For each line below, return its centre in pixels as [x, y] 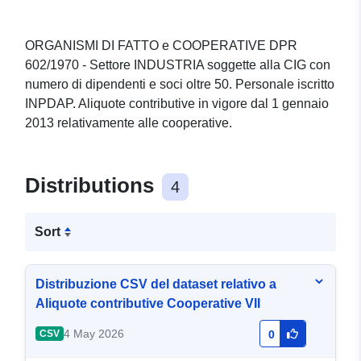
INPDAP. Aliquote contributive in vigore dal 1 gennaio [177, 104]
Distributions [92, 186]
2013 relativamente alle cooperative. [129, 123]
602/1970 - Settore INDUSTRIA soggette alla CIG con [178, 65]
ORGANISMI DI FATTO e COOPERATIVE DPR [161, 46]
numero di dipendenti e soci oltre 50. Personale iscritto [180, 85]
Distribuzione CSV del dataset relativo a [156, 284]
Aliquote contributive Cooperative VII [148, 304]
